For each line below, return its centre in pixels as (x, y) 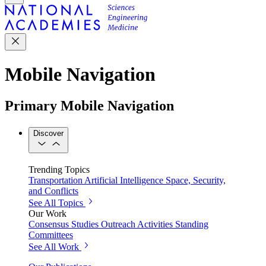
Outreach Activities (137, 224)
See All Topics (56, 202)
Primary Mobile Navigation (89, 106)
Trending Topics (59, 169)
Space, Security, (196, 180)
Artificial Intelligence (124, 180)
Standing (192, 224)
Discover (48, 134)
